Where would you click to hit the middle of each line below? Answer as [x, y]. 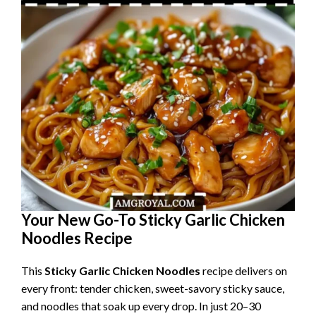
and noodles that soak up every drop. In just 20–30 [141, 305]
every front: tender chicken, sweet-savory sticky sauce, [153, 288]
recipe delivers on [244, 270]
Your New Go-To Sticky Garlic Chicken [153, 219]
